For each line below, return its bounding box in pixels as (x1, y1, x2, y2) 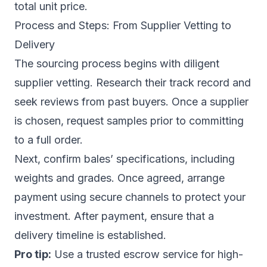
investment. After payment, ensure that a (14, 209, 214, 222)
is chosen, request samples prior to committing (14, 114, 244, 127)
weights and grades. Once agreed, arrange (14, 171, 225, 184)
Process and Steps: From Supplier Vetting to (14, 18, 231, 32)
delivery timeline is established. (14, 228, 166, 241)
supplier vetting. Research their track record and (14, 76, 251, 89)
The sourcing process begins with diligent (14, 57, 219, 70)
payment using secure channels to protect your (14, 190, 246, 203)
